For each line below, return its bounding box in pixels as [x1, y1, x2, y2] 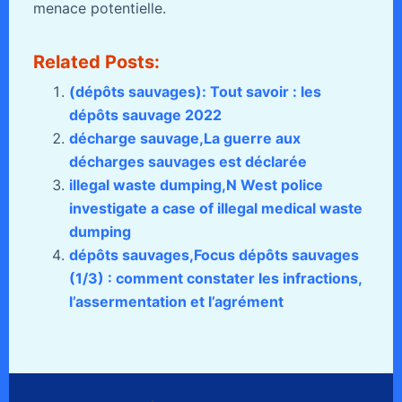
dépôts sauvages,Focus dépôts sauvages [68, 246, 359, 265]
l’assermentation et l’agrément [68, 293, 284, 311]
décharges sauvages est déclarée [68, 153, 307, 171]
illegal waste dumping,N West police [68, 176, 323, 195]
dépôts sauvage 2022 [68, 106, 222, 125]
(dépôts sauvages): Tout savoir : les [68, 83, 321, 101]
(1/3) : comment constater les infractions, [68, 269, 362, 288]
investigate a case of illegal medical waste [68, 199, 363, 218]
